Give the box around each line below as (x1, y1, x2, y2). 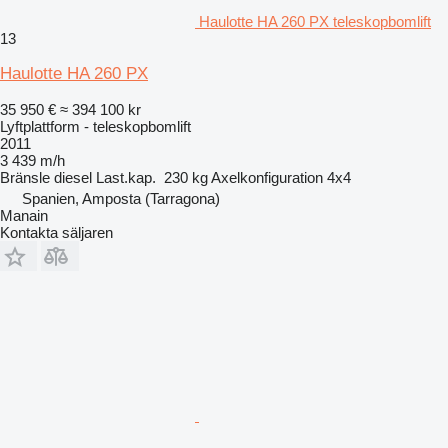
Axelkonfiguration (211, 168, 323, 186)
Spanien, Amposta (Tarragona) (22, 189, 220, 207)
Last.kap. (96, 168, 156, 186)
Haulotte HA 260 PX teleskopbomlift (199, 12, 431, 30)
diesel (54, 168, 92, 186)
